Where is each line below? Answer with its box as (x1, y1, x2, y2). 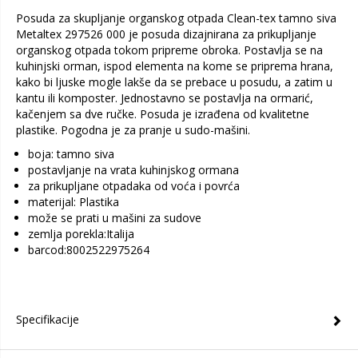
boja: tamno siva (28, 146, 114, 161)
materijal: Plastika (28, 194, 119, 209)
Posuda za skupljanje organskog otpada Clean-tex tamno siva (16, 10, 336, 26)
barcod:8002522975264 (28, 242, 149, 257)
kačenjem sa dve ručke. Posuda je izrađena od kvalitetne (16, 106, 309, 121)
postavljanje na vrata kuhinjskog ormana (28, 162, 239, 177)
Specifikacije (16, 312, 79, 327)
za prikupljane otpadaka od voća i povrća (28, 178, 240, 193)
